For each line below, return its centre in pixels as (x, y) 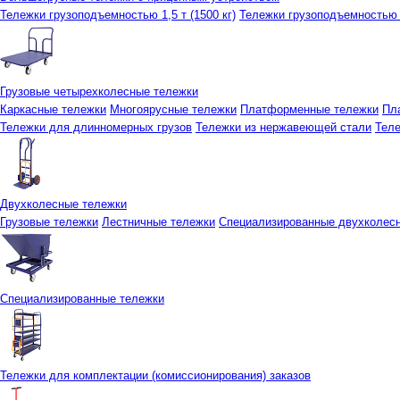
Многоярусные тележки (173, 109)
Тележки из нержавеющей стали (283, 127)
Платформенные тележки (309, 109)
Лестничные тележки (158, 222)
